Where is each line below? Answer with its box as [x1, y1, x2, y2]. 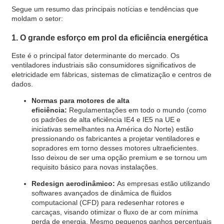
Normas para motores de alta [31, 96, 129, 105]
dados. [11, 80, 33, 88]
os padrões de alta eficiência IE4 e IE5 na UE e [31, 115, 180, 124]
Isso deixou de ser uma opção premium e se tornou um [31, 153, 207, 162]
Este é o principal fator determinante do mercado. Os [11, 51, 179, 60]
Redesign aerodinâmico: [31, 179, 115, 188]
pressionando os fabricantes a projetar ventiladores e [31, 134, 200, 143]
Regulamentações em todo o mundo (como [68, 106, 206, 114]
